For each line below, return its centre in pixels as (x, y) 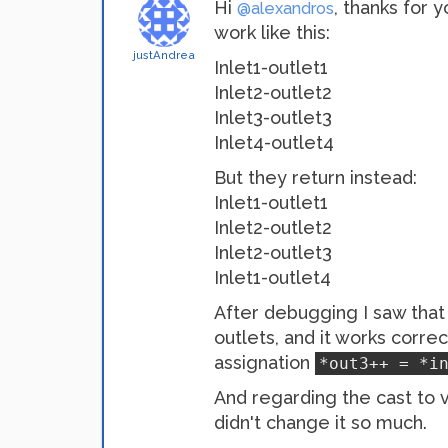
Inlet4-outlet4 (274, 142)
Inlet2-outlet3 (273, 252)
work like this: (272, 32)
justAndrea (164, 55)
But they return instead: (315, 177)
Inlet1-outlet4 (272, 277)
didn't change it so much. (320, 422)
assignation (264, 362)
